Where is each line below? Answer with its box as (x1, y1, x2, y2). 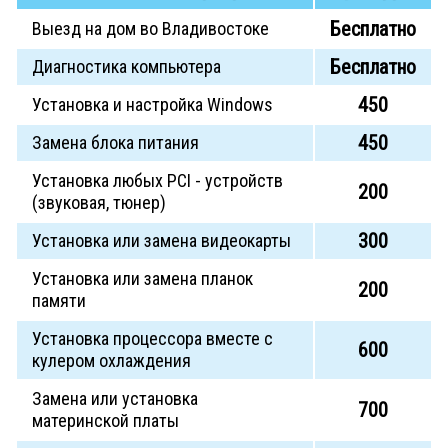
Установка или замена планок (32, 268, 253, 290)
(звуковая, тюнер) (32, 192, 166, 214)
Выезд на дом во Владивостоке (32, 18, 269, 40)
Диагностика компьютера (32, 56, 221, 78)
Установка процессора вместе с (32, 328, 273, 350)
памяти (32, 290, 86, 312)
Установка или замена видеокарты (32, 230, 291, 252)
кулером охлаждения (32, 350, 191, 372)
